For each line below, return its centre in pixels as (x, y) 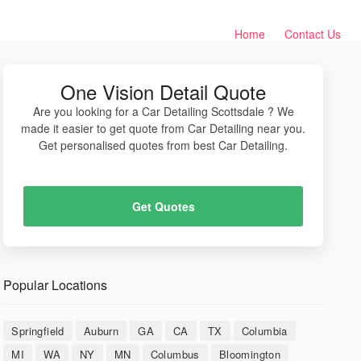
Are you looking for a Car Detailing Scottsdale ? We (163, 111)
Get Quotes (163, 206)
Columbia (264, 331)
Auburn (101, 331)
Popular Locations (56, 285)
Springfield (38, 331)
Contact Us (313, 34)
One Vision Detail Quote (164, 91)
